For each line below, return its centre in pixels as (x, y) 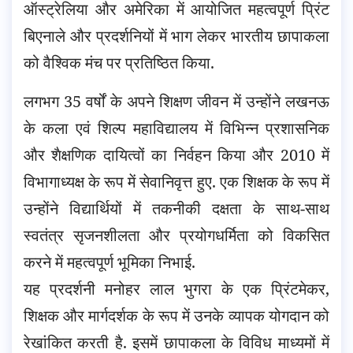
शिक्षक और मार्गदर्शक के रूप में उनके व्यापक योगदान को (176, 315)
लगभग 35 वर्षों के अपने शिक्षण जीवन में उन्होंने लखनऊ (176, 101)
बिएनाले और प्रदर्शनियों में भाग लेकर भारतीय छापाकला (176, 35)
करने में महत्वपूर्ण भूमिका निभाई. (110, 262)
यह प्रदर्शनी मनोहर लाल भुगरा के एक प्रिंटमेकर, (176, 288)
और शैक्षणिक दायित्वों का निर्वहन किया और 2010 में (176, 154)
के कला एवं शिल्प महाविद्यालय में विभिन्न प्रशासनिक (176, 128)
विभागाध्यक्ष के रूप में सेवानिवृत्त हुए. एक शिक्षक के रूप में (176, 181)
